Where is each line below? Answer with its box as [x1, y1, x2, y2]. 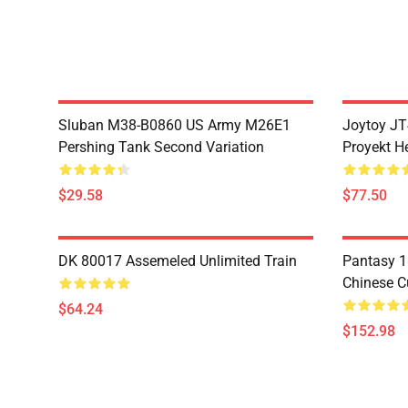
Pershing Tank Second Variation [58, 138, 264, 156]
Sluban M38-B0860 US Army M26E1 [58, 117, 291, 134]
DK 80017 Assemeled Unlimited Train [58, 252, 297, 270]
